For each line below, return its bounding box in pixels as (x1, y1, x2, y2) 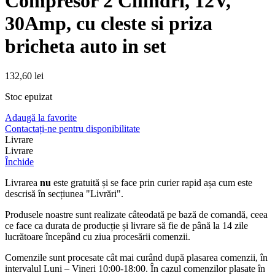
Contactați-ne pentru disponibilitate (5, 123, 140, 134)
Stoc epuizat (5, 91, 52, 103)
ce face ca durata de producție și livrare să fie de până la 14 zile (5, 220, 248, 231)
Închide (5, 157, 34, 168)
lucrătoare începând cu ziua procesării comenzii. (5, 231, 190, 242)
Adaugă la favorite (5, 112, 77, 123)
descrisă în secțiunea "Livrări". (5, 188, 123, 199)
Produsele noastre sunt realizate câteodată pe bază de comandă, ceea (5, 209, 268, 220)
